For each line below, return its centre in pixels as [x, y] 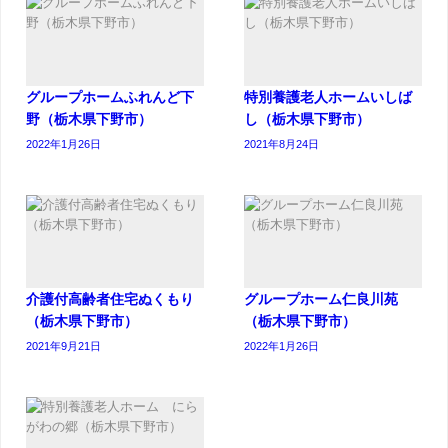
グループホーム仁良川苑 [321, 299]
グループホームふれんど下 [110, 97]
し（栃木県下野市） [307, 119]
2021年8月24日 [281, 144]
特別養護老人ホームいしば [328, 97]
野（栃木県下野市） [89, 119]
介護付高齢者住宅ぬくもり [110, 299]
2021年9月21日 [63, 346]
